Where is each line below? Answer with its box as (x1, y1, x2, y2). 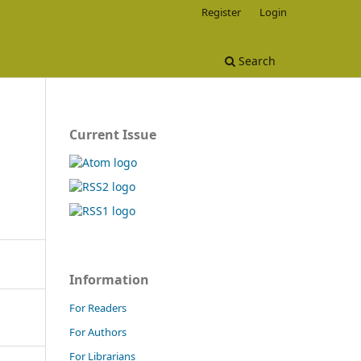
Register (201, 4, 242, 19)
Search (235, 52, 276, 68)
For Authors (69, 324, 127, 339)
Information (69, 270, 149, 288)
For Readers (69, 300, 127, 315)
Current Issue (69, 125, 156, 143)
